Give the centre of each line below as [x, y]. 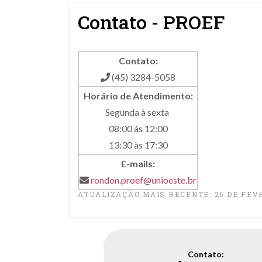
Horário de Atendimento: [138, 96]
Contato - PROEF [151, 22]
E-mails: [138, 163]
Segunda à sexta [138, 112]
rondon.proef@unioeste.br [144, 180]
